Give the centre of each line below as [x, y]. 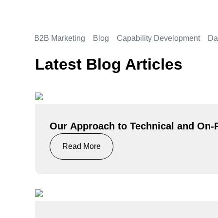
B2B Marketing [59, 38]
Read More [82, 146]
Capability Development [158, 38]
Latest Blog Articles [109, 64]
